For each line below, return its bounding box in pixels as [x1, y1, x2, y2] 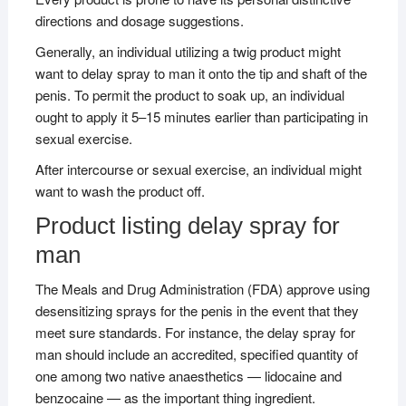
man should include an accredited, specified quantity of [34, 343, 358, 363]
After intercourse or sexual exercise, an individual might [34, 159, 362, 179]
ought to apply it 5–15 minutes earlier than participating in [34, 106, 368, 126]
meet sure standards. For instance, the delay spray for [34, 322, 355, 342]
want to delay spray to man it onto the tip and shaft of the [34, 63, 367, 82]
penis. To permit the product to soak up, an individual [34, 84, 344, 104]
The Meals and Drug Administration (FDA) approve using [34, 278, 370, 298]
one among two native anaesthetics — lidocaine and [34, 365, 342, 385]
